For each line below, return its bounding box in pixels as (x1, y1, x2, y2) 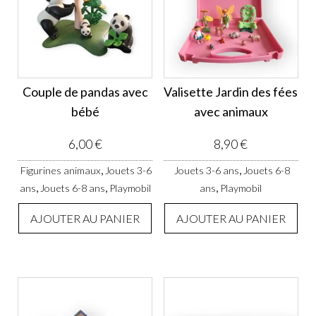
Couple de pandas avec (22, 83, 148, 99)
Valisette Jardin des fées (164, 83, 298, 99)
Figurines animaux (20, 164, 102, 176)
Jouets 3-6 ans (174, 164, 239, 176)
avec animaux (193, 103, 268, 119)
